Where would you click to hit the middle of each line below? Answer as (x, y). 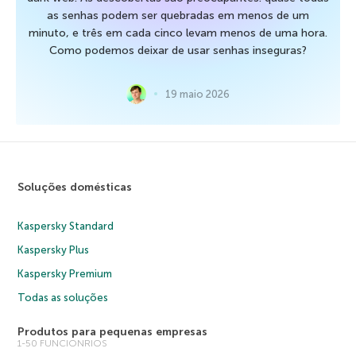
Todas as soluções (63, 297)
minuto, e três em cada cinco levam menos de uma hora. (178, 33)
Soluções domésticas (75, 187)
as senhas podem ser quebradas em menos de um (178, 15)
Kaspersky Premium (65, 273)
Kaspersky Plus (54, 250)
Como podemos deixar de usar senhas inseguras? (178, 50)
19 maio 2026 (197, 94)
